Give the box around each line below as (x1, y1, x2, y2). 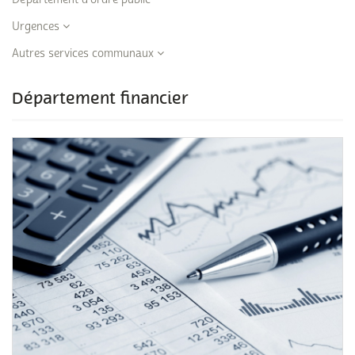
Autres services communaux (12, 47, 157, 60)
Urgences (12, 20, 63, 33)
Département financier (12, 88, 189, 110)
